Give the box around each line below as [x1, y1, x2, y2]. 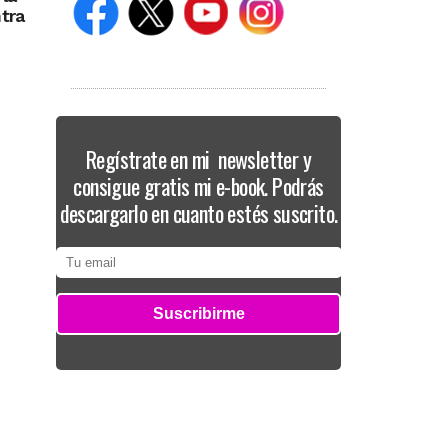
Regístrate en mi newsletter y [86, 143, 311, 175]
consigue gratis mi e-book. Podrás [73, 170, 324, 202]
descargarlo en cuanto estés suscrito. [59, 197, 338, 229]
